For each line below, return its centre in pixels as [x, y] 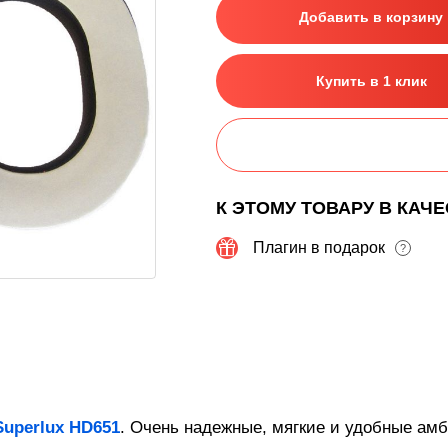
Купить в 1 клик [371, 80]
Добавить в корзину [371, 16]
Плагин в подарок [318, 247]
